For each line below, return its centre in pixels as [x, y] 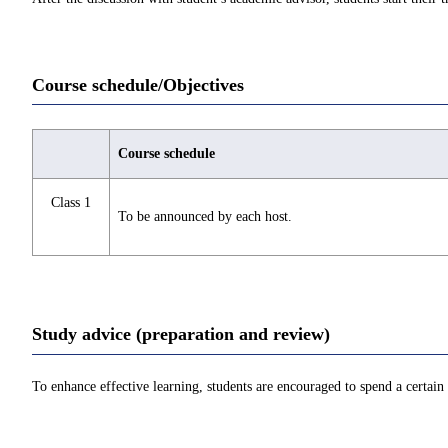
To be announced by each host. [205, 217]
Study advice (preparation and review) [181, 334]
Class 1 [71, 203]
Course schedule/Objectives [138, 84]
